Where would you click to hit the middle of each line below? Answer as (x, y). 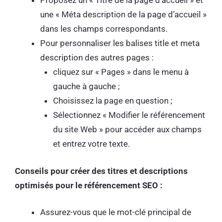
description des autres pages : (98, 58)
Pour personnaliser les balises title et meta (120, 43)
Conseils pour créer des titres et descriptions (101, 171)
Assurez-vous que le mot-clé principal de (116, 212)
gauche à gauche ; (87, 86)
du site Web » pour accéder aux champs (127, 130)
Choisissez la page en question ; (113, 101)
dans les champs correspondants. (105, 29)
